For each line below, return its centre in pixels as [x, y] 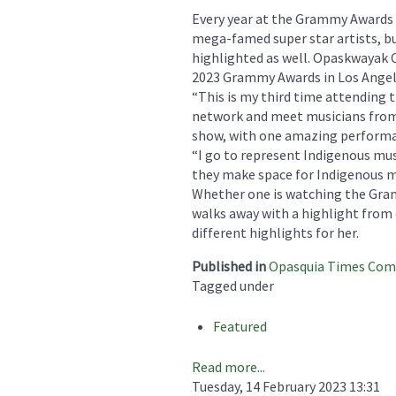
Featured [240, 326]
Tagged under [233, 285]
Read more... [228, 366]
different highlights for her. [275, 232]
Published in [229, 266]
